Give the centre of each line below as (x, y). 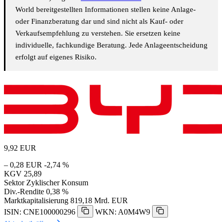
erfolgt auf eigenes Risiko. (56, 57)
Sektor (14, 183)
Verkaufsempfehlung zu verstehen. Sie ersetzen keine (98, 33)
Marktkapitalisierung (36, 201)
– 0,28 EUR (23, 165)
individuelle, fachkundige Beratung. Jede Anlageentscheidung (111, 45)
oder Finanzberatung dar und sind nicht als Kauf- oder (99, 22)
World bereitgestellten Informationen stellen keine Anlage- (106, 10)
